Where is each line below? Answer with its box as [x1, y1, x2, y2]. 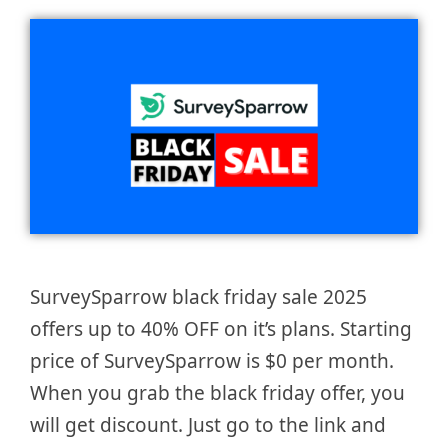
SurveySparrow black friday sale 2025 [30, 284, 367, 311]
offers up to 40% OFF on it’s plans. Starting [30, 316, 412, 343]
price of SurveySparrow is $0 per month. [30, 348, 394, 375]
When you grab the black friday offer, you [30, 380, 405, 407]
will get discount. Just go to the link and [30, 412, 386, 439]
